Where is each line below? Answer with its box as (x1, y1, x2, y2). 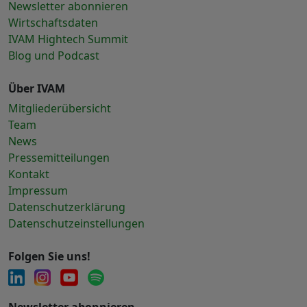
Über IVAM (8, 80, 65, 96)
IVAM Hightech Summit (8, 31, 128, 47)
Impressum (8, 182, 68, 198)
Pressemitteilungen (8, 149, 110, 165)
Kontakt (8, 166, 49, 182)
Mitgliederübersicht (8, 100, 111, 116)
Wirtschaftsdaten (8, 14, 98, 30)
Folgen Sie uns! (8, 248, 90, 264)
